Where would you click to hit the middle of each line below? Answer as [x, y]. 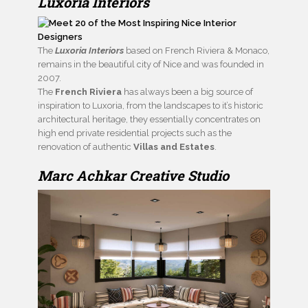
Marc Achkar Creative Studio [133, 175]
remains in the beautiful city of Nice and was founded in [151, 64]
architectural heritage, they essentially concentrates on [149, 119]
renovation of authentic [86, 146]
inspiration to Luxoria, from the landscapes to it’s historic [151, 105]
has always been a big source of [187, 91]
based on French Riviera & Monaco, [197, 50]
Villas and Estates [174, 146]
